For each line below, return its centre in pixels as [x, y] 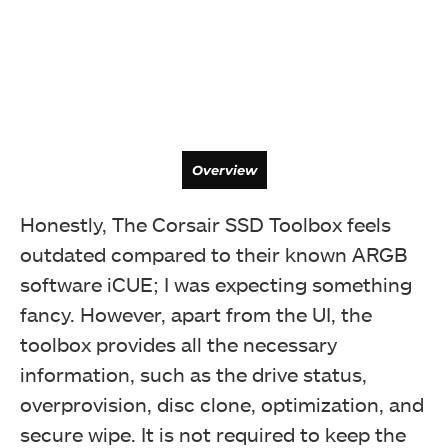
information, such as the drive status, [193, 373]
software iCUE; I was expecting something [216, 283]
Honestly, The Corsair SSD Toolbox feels [205, 223]
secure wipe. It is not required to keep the [213, 433]
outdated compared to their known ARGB [213, 253]
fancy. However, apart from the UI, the [196, 313]
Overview [224, 169]
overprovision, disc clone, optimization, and [222, 403]
